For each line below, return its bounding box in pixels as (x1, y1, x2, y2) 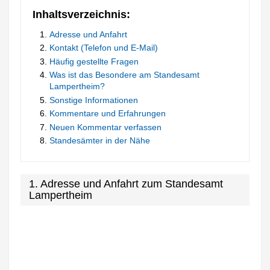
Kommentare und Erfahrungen (49, 108, 166, 119)
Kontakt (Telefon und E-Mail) (49, 43, 159, 53)
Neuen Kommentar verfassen (49, 122, 162, 132)
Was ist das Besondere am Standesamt (49, 70, 200, 80)
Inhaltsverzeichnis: (33, 8, 131, 20)
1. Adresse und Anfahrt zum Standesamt (29, 178, 224, 190)
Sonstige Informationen (49, 95, 139, 105)
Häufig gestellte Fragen (49, 56, 139, 66)
